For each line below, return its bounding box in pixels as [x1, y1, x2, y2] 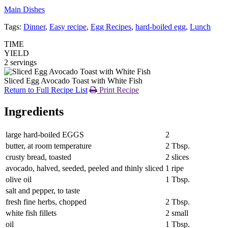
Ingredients [4, 104, 64, 118]
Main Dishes [4, 5, 45, 14]
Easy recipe [49, 22, 87, 31]
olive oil [6, 175, 32, 184]
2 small [165, 208, 188, 217]
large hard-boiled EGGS [6, 130, 84, 139]
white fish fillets [6, 208, 56, 217]
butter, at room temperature [6, 141, 92, 150]
